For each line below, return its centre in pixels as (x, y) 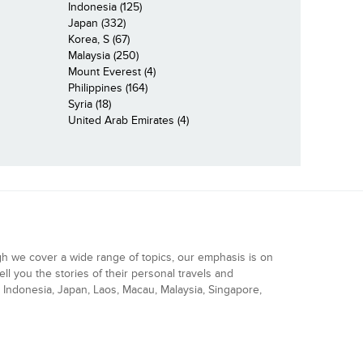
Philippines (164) (107, 88)
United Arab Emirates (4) (128, 120)
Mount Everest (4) (111, 71)
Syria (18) (89, 104)
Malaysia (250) (103, 55)
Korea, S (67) (98, 39)
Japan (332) (96, 23)
